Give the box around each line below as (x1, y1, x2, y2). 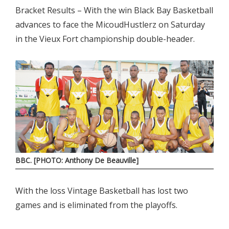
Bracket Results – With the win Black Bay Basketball (15, 5, 213, 16)
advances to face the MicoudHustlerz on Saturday (15, 19, 205, 31)
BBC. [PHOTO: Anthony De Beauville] (15, 155, 139, 165)
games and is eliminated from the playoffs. (15, 199, 177, 211)
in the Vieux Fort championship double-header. (15, 33, 195, 45)
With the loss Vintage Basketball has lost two (15, 185, 188, 196)
